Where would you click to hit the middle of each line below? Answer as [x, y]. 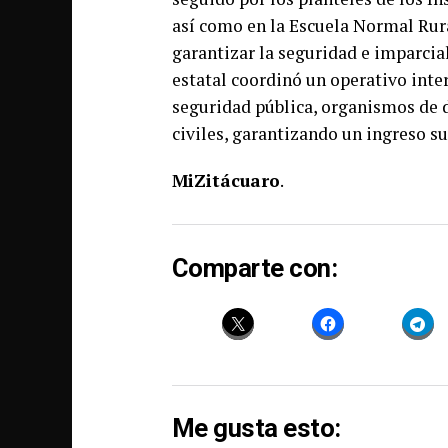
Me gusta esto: [256, 428]
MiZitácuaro [226, 180]
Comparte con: [255, 267]
